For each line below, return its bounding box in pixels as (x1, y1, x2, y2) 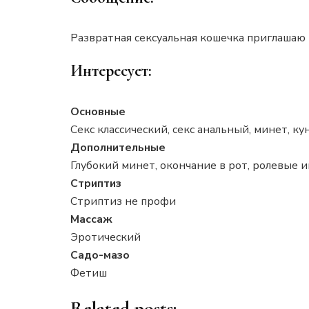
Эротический (70, 230, 141, 246)
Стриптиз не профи (70, 194, 176, 210)
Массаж (70, 212, 112, 228)
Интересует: (70, 61, 152, 81)
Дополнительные (70, 140, 166, 156)
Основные (70, 104, 126, 120)
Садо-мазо (70, 248, 130, 263)
